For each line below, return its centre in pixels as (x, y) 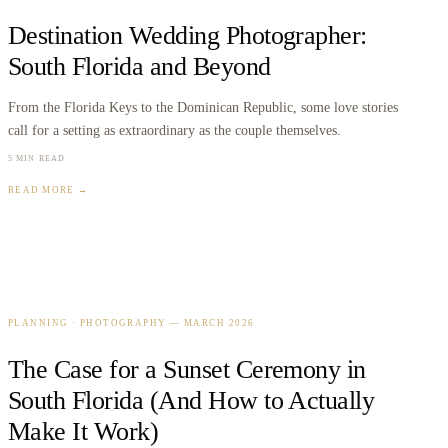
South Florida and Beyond (139, 66)
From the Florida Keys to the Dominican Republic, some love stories (203, 107)
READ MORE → (48, 190)
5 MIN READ (37, 159)
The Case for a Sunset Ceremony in (187, 370)
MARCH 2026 (219, 323)
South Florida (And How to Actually (191, 401)
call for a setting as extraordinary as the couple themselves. (174, 130)
